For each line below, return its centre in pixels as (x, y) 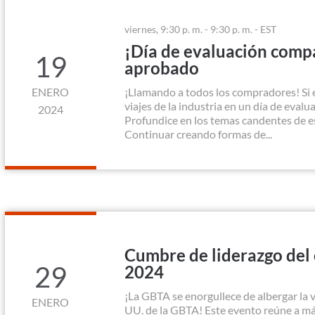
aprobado (161, 68)
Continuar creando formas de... (198, 134)
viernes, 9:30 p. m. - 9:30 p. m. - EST (200, 29)
